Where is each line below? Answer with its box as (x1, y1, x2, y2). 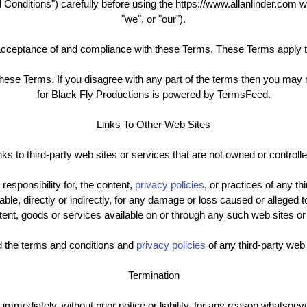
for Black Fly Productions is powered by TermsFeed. (36, 88, 271, 101)
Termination (127, 269, 180, 282)
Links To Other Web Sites (97, 119, 210, 131)
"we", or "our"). (121, 13, 186, 25)
